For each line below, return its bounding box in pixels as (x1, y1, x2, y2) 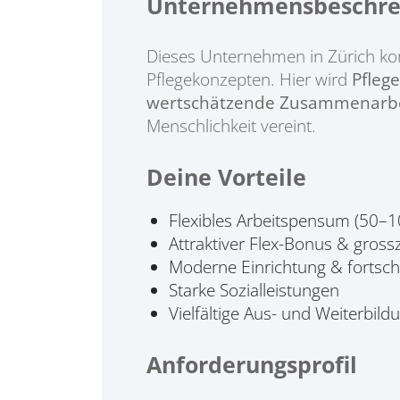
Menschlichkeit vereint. (146, 114, 316, 137)
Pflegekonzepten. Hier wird (146, 68, 352, 91)
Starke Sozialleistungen (169, 279, 339, 302)
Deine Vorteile (146, 162, 306, 192)
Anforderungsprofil (146, 349, 357, 379)
